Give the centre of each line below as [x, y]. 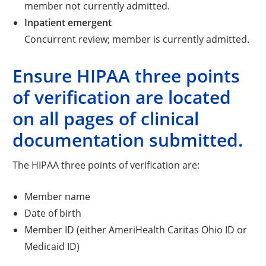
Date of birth [53, 213]
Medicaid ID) [52, 246]
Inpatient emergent [68, 22]
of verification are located [122, 97]
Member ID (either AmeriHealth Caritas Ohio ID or [135, 229]
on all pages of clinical [106, 118]
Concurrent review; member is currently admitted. [137, 39]
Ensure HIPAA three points [126, 75]
